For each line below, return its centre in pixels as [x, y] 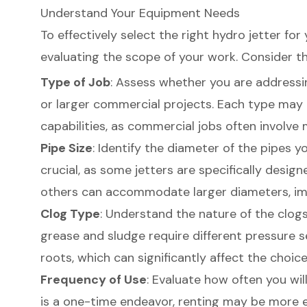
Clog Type [70, 213]
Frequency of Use [93, 279]
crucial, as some [87, 170]
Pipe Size [66, 148]
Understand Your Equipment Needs [140, 13]
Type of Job [75, 82]
